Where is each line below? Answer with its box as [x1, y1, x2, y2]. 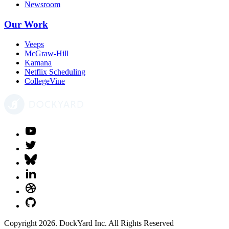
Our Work [4, 19, 48, 30]
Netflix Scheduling [25, 67, 85, 76]
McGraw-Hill [25, 49, 68, 58]
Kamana [25, 58, 52, 67]
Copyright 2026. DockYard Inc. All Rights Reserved [4, 218, 174, 227]
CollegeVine [25, 76, 65, 85]
